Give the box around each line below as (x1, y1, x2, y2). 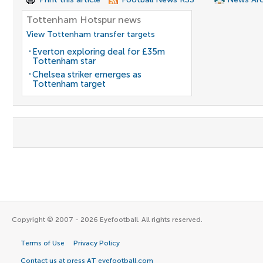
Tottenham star (32, 56, 96, 66)
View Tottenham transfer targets (26, 29, 155, 39)
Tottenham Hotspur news (26, 14, 141, 25)
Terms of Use (21, 239, 65, 247)
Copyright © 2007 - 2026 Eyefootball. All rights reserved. (12, 215, 203, 224)
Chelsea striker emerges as (32, 69, 141, 80)
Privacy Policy (73, 239, 120, 247)
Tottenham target (32, 79, 106, 89)
